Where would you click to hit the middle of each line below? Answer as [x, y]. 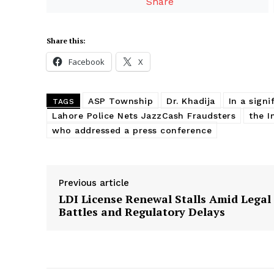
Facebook [87, 61]
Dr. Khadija [191, 101]
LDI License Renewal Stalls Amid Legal [165, 198]
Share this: [66, 40]
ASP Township [120, 101]
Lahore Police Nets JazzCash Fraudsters [144, 115]
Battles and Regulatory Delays [142, 211]
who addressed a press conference [132, 130]
